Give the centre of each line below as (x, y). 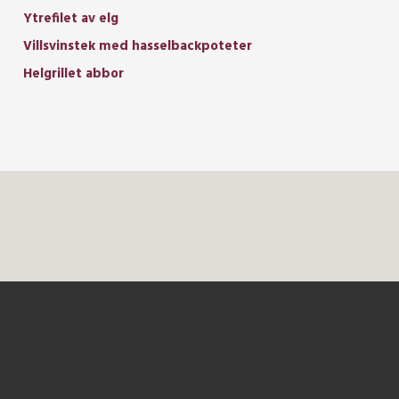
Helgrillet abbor (73, 73)
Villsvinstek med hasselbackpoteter (138, 46)
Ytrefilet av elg (71, 18)
